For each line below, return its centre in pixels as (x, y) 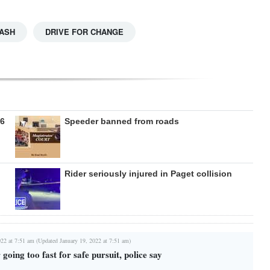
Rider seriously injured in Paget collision (148, 173)
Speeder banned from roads (121, 121)
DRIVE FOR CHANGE (84, 31)
